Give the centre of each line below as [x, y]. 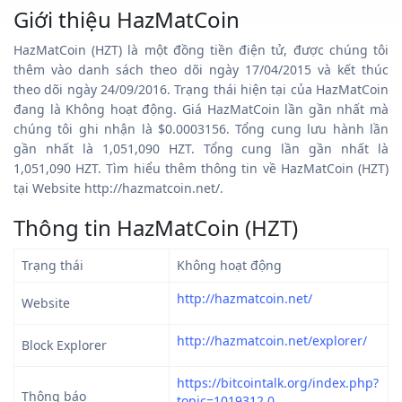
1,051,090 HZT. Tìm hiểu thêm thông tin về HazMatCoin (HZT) [201, 168]
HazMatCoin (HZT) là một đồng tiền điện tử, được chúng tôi [201, 49]
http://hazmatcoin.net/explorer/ [272, 340]
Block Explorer [64, 345]
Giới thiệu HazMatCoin [127, 19]
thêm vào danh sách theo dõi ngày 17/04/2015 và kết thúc [201, 69]
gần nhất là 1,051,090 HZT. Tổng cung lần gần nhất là [201, 148]
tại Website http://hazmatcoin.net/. [118, 188]
